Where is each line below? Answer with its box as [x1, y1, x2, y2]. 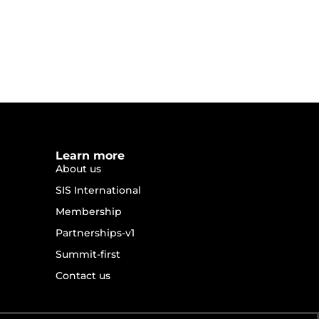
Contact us [56, 269, 111, 283]
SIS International [56, 184, 142, 197]
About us [56, 162, 102, 176]
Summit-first [56, 248, 121, 261]
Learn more [56, 149, 125, 163]
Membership [56, 205, 122, 219]
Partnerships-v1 [56, 226, 135, 240]
